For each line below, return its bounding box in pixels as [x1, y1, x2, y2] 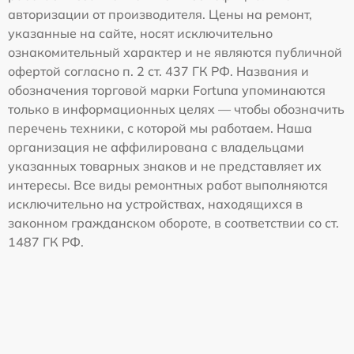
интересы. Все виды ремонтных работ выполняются [8, 176, 328, 193]
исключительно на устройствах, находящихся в [8, 195, 303, 212]
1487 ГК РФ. [8, 233, 84, 250]
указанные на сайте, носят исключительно [8, 24, 273, 41]
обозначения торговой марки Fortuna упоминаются [8, 81, 326, 98]
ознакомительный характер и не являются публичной [8, 43, 342, 60]
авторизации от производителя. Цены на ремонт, [8, 6, 312, 22]
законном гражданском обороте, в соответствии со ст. [8, 214, 339, 231]
